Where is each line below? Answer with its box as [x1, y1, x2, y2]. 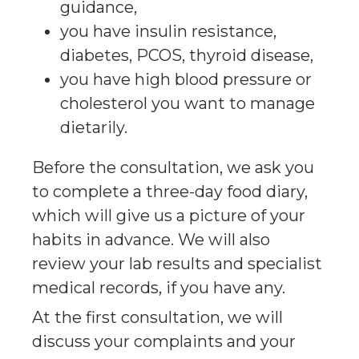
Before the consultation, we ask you [32, 158, 314, 177]
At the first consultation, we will [32, 308, 283, 327]
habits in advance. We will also [32, 230, 270, 249]
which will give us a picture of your [32, 206, 305, 225]
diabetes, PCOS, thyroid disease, [60, 46, 313, 65]
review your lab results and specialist [32, 254, 322, 273]
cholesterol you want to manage [60, 94, 315, 113]
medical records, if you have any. [32, 278, 285, 297]
